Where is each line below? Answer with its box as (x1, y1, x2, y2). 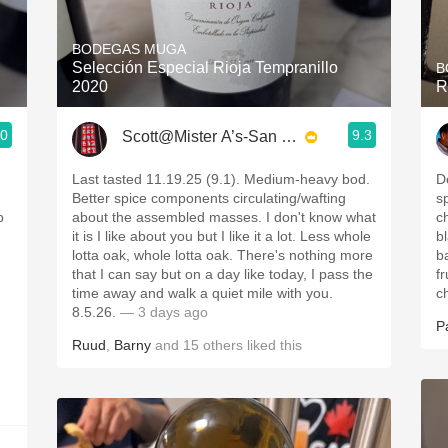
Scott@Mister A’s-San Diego (122, 127, 324, 145)
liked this (243, 337, 302, 353)
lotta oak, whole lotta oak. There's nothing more (72, 247, 237, 263)
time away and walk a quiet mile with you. (72, 285, 333, 301)
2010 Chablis (176, 47, 272, 64)
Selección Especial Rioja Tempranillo (72, 59, 338, 76)
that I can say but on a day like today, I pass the (72, 266, 373, 282)
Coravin (196, 135, 252, 152)
